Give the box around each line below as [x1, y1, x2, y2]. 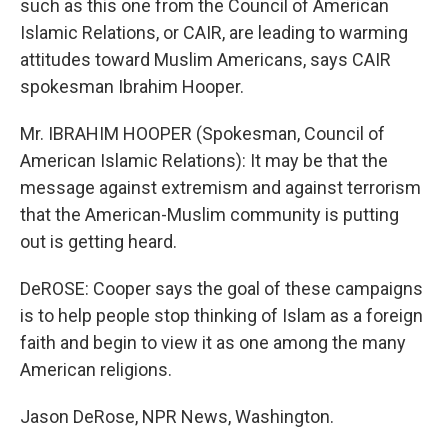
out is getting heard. [20, 231, 177, 252]
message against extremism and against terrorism [20, 177, 421, 198]
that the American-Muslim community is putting [20, 204, 399, 225]
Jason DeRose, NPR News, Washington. [20, 406, 334, 427]
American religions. [20, 359, 172, 380]
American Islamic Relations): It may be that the [20, 150, 388, 171]
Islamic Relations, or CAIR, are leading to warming [20, 22, 408, 43]
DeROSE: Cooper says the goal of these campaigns [20, 278, 423, 299]
